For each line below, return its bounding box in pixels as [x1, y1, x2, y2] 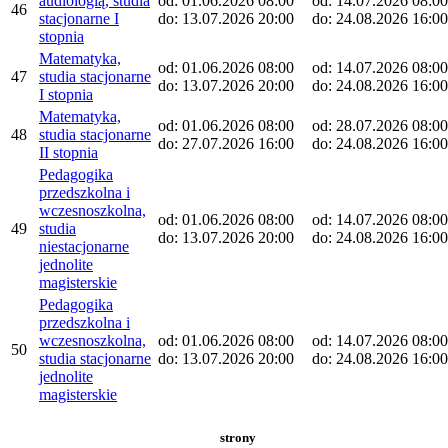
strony [219, 430, 256, 446]
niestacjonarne [39, 237, 129, 255]
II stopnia [39, 143, 98, 161]
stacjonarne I [39, 9, 119, 27]
